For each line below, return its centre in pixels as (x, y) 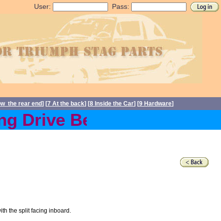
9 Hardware (155, 104)
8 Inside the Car (112, 104)
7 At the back (66, 104)
